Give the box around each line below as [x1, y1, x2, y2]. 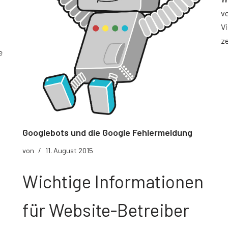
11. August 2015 [45, 146, 93, 155]
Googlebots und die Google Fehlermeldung [22, 126, 192, 138]
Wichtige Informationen [22, 170, 204, 192]
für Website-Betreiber [22, 198, 189, 220]
